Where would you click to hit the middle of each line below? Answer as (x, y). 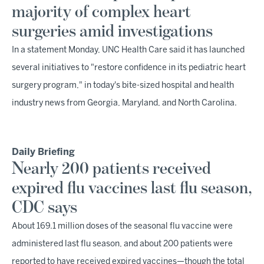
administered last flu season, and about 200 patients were (122, 245)
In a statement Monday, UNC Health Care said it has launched (128, 51)
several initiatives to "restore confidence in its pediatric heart (129, 68)
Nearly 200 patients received (111, 169)
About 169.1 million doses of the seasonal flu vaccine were (122, 227)
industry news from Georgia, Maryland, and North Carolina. (124, 104)
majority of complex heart (101, 13)
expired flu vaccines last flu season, (132, 189)
